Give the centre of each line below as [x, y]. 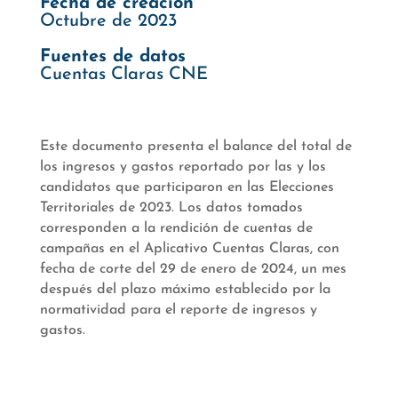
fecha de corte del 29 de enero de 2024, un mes [193, 269]
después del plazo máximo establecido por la [185, 289]
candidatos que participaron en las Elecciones [187, 187]
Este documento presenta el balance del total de [195, 146]
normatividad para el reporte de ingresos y [178, 310]
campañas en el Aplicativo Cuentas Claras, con [189, 248]
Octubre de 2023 [108, 21]
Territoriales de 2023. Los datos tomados [171, 207]
